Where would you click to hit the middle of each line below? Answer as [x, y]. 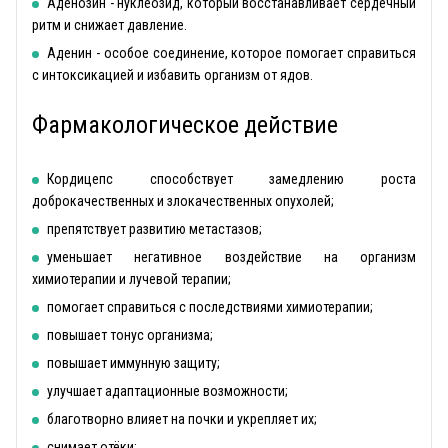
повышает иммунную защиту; [133, 363]
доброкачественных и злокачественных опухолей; [183, 201]
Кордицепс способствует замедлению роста [231, 179]
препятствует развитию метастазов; [154, 229]
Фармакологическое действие [185, 125]
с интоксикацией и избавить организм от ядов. [172, 75]
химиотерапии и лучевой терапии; [131, 279]
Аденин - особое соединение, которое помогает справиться [231, 53]
